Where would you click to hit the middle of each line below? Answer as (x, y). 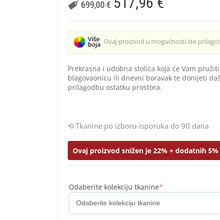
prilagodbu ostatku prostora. (115, 87)
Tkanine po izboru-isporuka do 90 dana (142, 125)
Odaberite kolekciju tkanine (114, 187)
